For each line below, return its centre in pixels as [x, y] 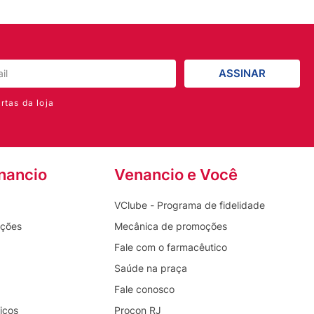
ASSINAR [242, 74]
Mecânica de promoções [170, 226]
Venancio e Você [176, 174]
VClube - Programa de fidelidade [189, 205]
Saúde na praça [150, 268]
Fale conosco [144, 289]
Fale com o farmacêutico [170, 247]
